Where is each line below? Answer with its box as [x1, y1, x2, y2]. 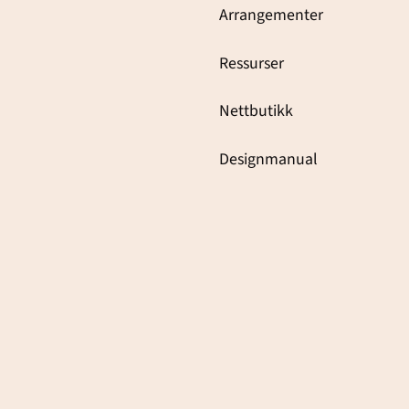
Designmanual [218, 147, 318, 171]
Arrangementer [218, 4, 323, 27]
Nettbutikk [218, 100, 293, 123]
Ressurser [218, 51, 284, 75]
